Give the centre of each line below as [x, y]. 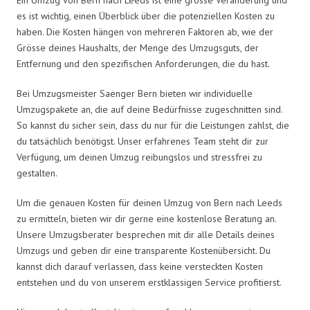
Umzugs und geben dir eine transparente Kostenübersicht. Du [144, 250]
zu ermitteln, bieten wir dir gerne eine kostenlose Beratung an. [146, 218]
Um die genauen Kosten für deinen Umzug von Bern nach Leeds [149, 202]
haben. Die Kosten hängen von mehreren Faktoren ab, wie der [145, 31]
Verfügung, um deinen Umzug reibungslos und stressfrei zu [139, 157]
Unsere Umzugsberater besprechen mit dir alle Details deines [146, 234]
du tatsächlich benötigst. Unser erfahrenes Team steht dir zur [143, 141]
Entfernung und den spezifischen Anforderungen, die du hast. [143, 63]
